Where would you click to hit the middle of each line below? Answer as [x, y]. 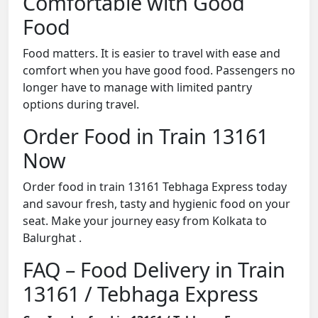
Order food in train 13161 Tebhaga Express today [155, 187]
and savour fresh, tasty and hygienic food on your [157, 204]
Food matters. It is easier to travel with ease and [152, 54]
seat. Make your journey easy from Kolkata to [145, 221]
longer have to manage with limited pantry [137, 88]
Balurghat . [52, 238]
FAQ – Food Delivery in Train [154, 270]
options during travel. [81, 105]
